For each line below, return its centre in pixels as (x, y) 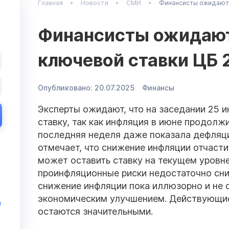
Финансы (158, 87)
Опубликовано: (65, 87)
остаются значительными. (95, 211)
